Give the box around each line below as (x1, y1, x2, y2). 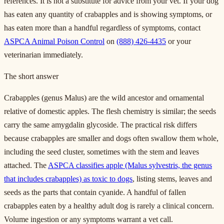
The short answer (4, 71, 58, 80)
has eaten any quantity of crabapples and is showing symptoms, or (4, 9, 212, 18)
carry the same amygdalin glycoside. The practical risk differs (4, 120, 197, 129)
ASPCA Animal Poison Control (4, 36, 104, 45)
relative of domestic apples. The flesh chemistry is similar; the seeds (4, 106, 216, 115)
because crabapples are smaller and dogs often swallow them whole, (4, 133, 218, 142)
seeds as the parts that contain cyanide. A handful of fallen (4, 187, 186, 196)
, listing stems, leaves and (132, 174, 212, 183)
